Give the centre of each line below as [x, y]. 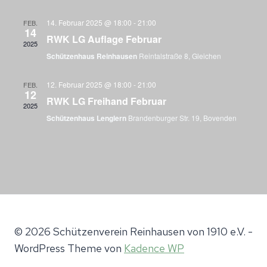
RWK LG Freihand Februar [106, 101]
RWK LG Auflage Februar [104, 39]
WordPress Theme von [69, 249]
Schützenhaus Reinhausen [93, 56]
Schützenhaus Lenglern [87, 118]
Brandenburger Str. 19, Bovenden [182, 118]
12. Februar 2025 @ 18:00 [89, 84]
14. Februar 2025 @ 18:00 [89, 22]
